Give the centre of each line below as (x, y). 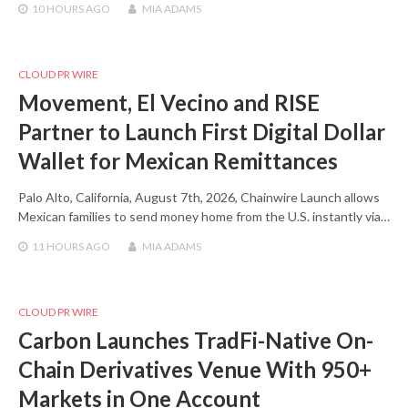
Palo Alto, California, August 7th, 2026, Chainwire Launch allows (199, 198)
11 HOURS (58, 247)
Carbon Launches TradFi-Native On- (196, 341)
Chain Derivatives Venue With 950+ (195, 370)
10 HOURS (58, 9)
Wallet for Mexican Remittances (178, 161)
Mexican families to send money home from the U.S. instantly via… (204, 217)
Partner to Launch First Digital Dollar (202, 132)
